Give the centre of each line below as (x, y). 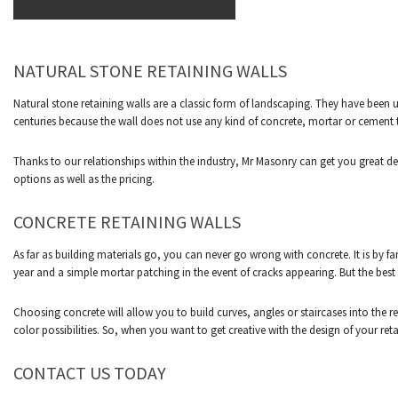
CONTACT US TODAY (90, 373)
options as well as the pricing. (84, 179)
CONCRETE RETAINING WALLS (127, 222)
